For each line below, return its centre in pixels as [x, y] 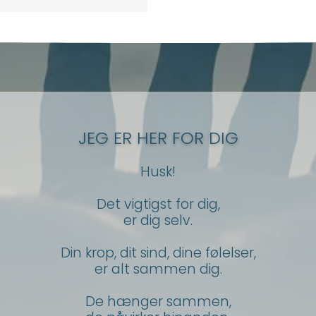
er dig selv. [158, 221]
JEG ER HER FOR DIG [158, 138]
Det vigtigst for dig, [158, 205]
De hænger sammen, [158, 302]
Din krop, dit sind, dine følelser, [158, 253]
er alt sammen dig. [158, 269]
